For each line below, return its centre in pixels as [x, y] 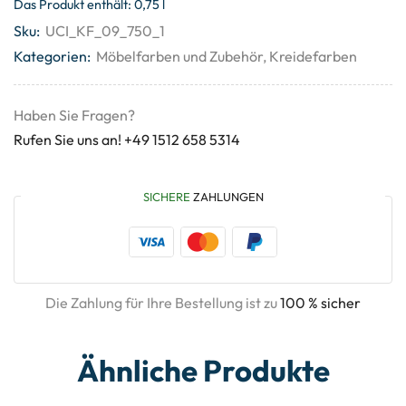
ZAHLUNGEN [227, 196]
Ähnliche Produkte [203, 370]
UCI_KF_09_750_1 [105, 31]
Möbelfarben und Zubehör [179, 57]
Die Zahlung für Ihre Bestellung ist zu [163, 302]
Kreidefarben [313, 57]
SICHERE [166, 196]
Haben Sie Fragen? [74, 116]
